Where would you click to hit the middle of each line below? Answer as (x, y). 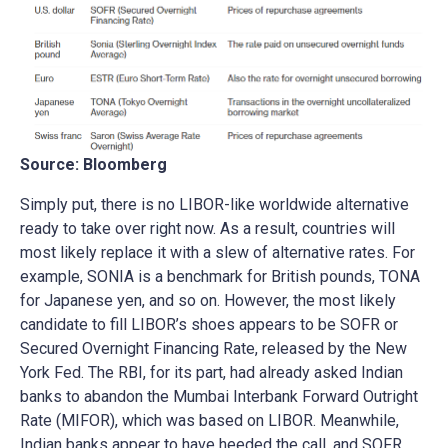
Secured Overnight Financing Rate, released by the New (213, 349)
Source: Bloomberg (93, 165)
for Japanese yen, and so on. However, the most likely (208, 301)
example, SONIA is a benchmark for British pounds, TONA (220, 277)
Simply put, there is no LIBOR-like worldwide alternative (214, 205)
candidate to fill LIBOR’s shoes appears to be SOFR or (209, 325)
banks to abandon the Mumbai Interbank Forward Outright (219, 397)
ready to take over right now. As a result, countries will (207, 229)
